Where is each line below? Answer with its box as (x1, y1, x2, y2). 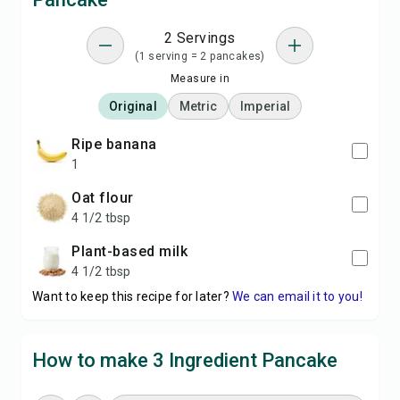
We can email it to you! (232, 289, 362, 304)
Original (108, 99, 157, 113)
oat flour (81, 189, 134, 206)
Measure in (171, 72, 229, 85)
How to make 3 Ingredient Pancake (32, 349, 337, 371)
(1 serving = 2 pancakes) (135, 50, 265, 62)
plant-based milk (80, 243, 187, 260)
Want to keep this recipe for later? (32, 289, 229, 304)
